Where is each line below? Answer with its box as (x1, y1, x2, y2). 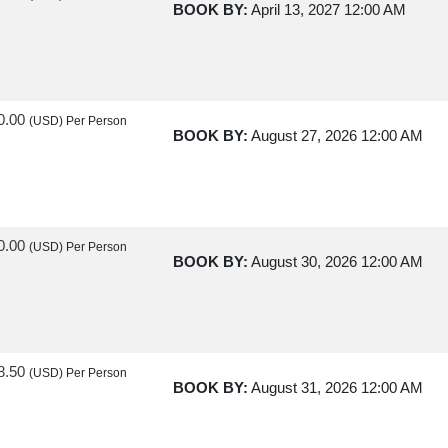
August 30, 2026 (251, 252, 357, 270)
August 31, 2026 (251, 378, 357, 396)
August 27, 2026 (251, 126, 357, 144)
